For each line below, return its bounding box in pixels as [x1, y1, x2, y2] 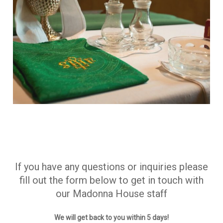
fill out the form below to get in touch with [19, 174, 204, 187]
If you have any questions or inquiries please [14, 161, 208, 173]
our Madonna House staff [55, 188, 167, 200]
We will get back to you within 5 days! [54, 214, 169, 222]
